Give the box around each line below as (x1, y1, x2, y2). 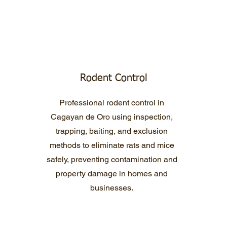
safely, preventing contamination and (46, 155, 177, 164)
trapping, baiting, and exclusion (56, 126, 168, 136)
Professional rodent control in (59, 98, 164, 107)
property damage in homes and (56, 169, 168, 178)
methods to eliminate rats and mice (49, 140, 174, 150)
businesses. (90, 183, 133, 193)
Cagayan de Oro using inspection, (51, 112, 173, 122)
